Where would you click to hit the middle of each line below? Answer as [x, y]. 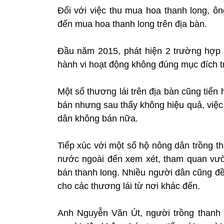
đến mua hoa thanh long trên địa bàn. [133, 24]
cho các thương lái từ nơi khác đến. [128, 186]
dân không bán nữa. [97, 118]
